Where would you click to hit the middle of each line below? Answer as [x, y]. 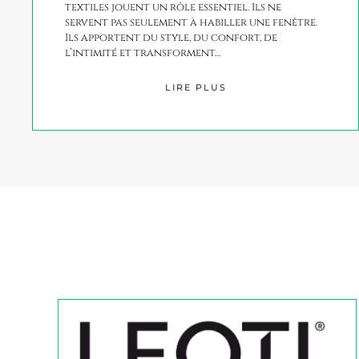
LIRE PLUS [196, 87]
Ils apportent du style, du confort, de [171, 37]
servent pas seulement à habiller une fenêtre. [191, 22]
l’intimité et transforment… [143, 52]
